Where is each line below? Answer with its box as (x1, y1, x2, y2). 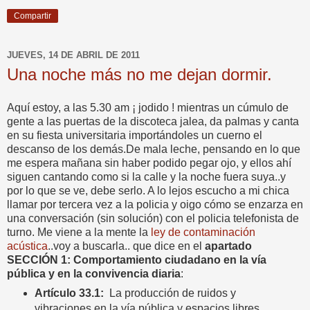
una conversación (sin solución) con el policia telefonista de (7, 212, 299, 224)
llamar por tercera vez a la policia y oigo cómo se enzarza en (7, 198, 303, 210)
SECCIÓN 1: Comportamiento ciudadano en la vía (7, 253, 266, 266)
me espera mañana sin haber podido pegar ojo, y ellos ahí (7, 156, 291, 169)
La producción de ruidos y (103, 287, 236, 300)
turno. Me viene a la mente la (7, 226, 148, 238)
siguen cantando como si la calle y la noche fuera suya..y (7, 170, 286, 183)
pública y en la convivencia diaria (7, 267, 181, 280)
